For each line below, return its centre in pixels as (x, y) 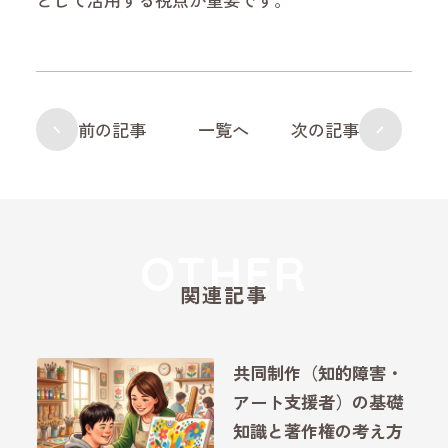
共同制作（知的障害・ (317, 373)
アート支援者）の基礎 (317, 402)
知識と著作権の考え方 (317, 431)
